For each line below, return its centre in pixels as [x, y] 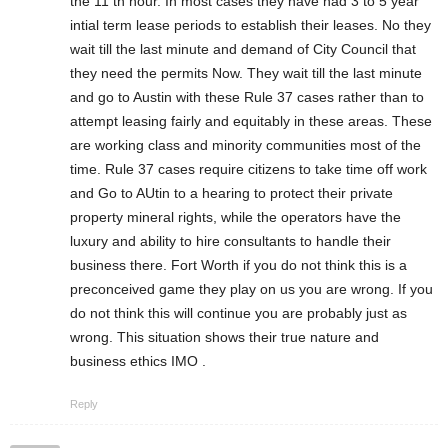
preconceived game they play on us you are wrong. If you [251, 288]
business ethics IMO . [138, 360]
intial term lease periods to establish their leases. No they [250, 24]
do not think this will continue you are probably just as [238, 312]
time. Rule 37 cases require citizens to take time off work [248, 168]
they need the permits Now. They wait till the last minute [246, 72]
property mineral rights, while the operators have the [235, 216]
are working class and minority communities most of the [245, 144]
